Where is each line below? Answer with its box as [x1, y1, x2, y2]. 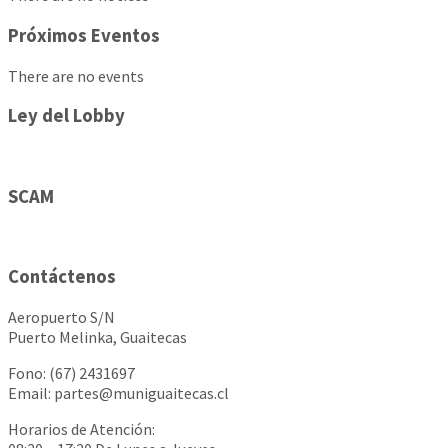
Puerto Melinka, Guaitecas [8, 326, 187, 347]
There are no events [8, 65, 144, 86]
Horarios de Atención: [8, 418, 155, 439]
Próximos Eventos [8, 23, 160, 47]
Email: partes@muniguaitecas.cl [8, 382, 229, 403]
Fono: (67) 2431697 [8, 362, 135, 383]
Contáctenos [8, 265, 116, 289]
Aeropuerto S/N [8, 306, 115, 327]
